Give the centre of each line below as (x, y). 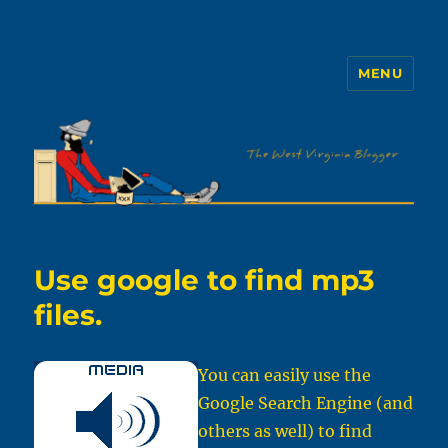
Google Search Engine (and (306, 403)
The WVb (90, 87)
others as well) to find (285, 431)
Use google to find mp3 (205, 280)
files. (68, 315)
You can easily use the (285, 375)
